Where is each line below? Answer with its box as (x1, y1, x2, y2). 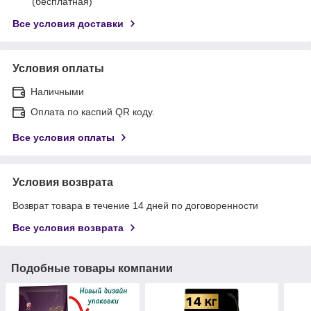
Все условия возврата (12, 221, 124, 233)
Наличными (31, 85, 84, 97)
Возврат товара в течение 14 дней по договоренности (12, 199, 258, 211)
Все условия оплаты (12, 131, 115, 143)
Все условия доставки (12, 17, 124, 29)
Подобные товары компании (11, 262, 173, 274)
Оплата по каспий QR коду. (31, 106, 155, 117)
